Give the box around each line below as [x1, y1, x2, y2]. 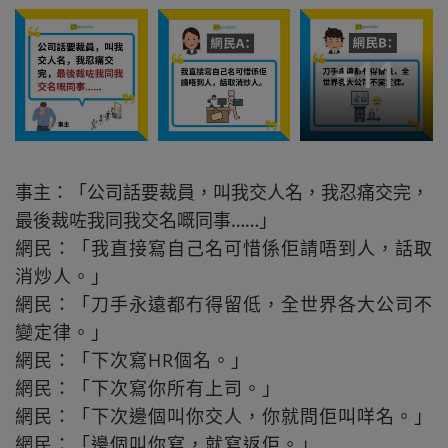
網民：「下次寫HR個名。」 [15, 348, 250, 373]
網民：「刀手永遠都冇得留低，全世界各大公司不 [15, 292, 433, 317]
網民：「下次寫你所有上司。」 [15, 376, 281, 401]
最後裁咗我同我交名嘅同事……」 [15, 208, 277, 233]
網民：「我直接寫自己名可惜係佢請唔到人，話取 [15, 236, 433, 261]
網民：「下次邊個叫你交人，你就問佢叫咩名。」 [15, 404, 433, 429]
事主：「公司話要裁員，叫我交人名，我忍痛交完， [15, 180, 429, 205]
